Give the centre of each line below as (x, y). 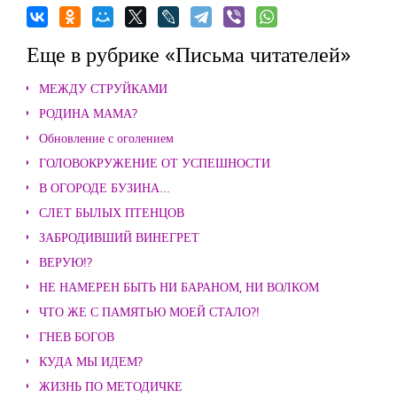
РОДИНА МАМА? (88, 113)
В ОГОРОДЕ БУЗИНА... (105, 187)
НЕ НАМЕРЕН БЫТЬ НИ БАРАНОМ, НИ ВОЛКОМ (179, 287)
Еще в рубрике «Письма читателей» (189, 54)
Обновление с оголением (106, 138)
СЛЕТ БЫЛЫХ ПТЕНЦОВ (112, 212)
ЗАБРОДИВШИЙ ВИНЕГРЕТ (119, 237)
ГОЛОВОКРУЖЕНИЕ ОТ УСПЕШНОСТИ (155, 163)
